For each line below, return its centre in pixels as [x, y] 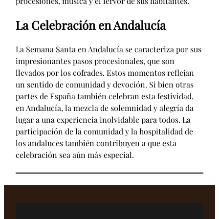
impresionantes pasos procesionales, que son [95, 61]
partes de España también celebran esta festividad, [105, 96]
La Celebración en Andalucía [91, 25]
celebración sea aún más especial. [75, 155]
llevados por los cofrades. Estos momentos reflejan [105, 73]
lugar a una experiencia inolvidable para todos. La [103, 120]
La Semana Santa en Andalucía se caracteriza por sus [109, 49]
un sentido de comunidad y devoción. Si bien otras [105, 85]
